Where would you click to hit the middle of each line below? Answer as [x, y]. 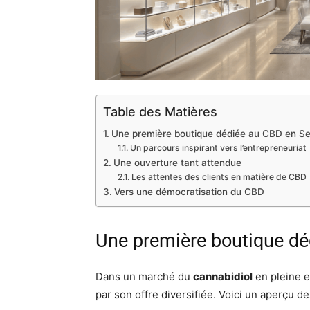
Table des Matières [160, 112]
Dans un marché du [144, 277]
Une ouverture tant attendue [177, 163]
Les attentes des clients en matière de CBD [219, 177]
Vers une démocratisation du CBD [189, 192]
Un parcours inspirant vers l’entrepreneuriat [218, 148]
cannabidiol [223, 277]
